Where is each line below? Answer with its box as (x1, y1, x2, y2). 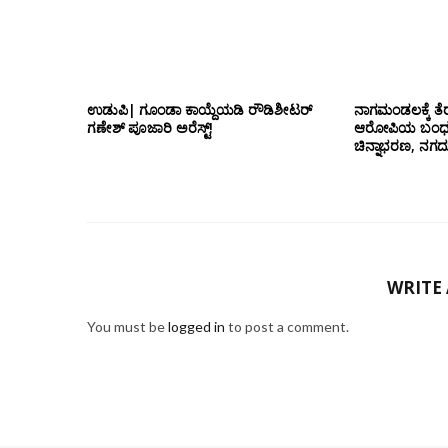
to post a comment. (225, 318, 349, 336)
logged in (168, 318, 225, 336)
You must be (87, 318, 168, 336)
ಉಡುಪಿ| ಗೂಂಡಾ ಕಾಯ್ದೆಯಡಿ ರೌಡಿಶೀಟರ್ (87, 100, 312, 120)
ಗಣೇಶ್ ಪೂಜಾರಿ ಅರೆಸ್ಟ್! (87, 118, 214, 138)
